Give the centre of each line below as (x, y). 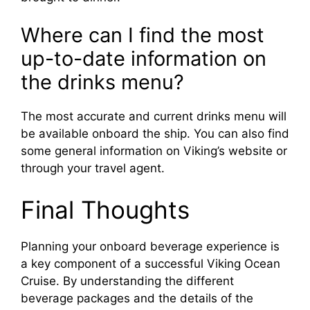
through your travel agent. (93, 168)
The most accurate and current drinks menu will (154, 117)
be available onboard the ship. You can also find (155, 134)
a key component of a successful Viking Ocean (151, 263)
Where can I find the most (143, 35)
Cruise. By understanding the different (127, 281)
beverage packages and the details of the (137, 298)
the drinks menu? (102, 82)
